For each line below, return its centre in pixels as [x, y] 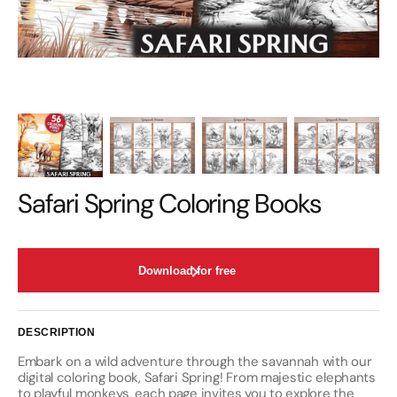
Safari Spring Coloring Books [169, 203]
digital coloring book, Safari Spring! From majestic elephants [197, 378]
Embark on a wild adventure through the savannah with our [195, 362]
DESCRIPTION [57, 332]
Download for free [187, 270]
